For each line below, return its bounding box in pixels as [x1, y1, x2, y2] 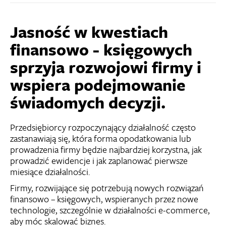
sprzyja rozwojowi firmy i [10, 55, 201, 79]
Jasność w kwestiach [10, 20, 168, 44]
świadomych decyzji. [10, 91, 165, 115]
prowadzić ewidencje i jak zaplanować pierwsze [10, 154, 188, 167]
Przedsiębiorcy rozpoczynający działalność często [10, 121, 196, 134]
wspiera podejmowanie [10, 73, 186, 97]
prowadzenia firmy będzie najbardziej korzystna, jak [10, 143, 202, 156]
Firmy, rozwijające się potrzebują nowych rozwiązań [10, 181, 204, 195]
